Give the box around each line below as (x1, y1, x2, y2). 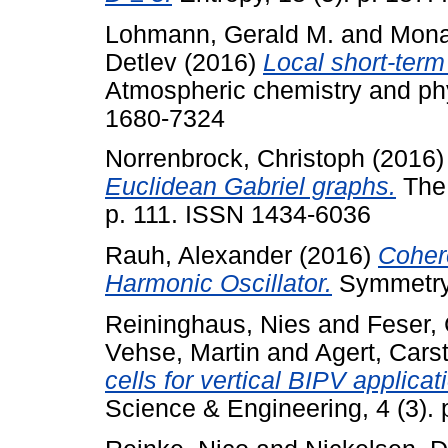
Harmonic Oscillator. (105, 270, 332, 298)
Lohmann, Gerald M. (105, 20, 334, 48)
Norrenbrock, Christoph (105, 145, 365, 173)
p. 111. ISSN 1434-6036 (105, 201, 371, 229)
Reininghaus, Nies (105, 310, 311, 338)
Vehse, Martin (105, 338, 260, 366)
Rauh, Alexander (105, 242, 292, 270)
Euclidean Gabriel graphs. (105, 173, 396, 201)
